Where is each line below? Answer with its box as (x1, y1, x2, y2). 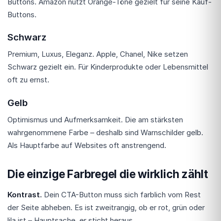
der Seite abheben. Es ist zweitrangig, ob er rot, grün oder (7, 203, 205, 212)
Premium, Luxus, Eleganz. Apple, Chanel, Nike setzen (7, 49, 188, 59)
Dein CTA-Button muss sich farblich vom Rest (42, 190, 201, 199)
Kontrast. (7, 190, 42, 199)
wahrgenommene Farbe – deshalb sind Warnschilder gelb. (7, 128, 203, 137)
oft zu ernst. (7, 75, 49, 85)
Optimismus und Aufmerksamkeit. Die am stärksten (7, 115, 183, 124)
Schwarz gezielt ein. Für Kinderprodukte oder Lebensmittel (7, 62, 208, 72)
